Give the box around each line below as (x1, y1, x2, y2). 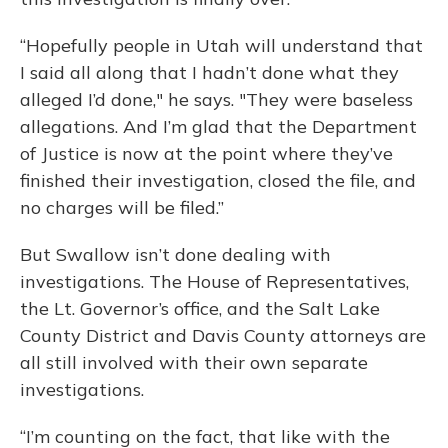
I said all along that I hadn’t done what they (20, 61, 399, 84)
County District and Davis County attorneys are (20, 324, 426, 347)
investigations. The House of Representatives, (20, 270, 409, 293)
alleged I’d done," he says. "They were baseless (20, 88, 413, 111)
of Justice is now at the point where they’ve (20, 142, 393, 165)
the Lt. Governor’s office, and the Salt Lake (20, 297, 380, 320)
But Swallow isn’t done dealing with (20, 243, 331, 266)
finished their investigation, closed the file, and (20, 169, 416, 192)
